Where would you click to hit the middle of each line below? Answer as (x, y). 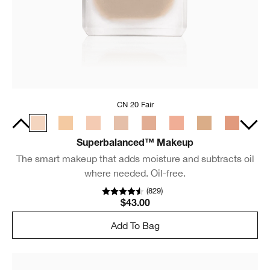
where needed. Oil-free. (135, 173)
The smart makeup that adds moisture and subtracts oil (135, 159)
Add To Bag (135, 225)
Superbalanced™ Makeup (135, 144)
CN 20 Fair (135, 105)
